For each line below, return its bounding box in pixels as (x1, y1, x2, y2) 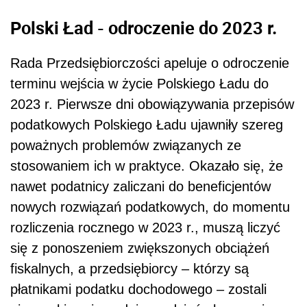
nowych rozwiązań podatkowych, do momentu (10, 199, 290, 215)
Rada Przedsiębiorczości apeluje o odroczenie (10, 56, 289, 71)
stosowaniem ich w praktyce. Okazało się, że (10, 158, 283, 174)
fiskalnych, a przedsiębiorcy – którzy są (10, 261, 249, 277)
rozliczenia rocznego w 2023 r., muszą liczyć (10, 220, 280, 236)
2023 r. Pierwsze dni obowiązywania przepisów (10, 97, 294, 112)
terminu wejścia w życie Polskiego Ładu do (10, 76, 269, 92)
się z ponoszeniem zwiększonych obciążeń (10, 241, 269, 256)
